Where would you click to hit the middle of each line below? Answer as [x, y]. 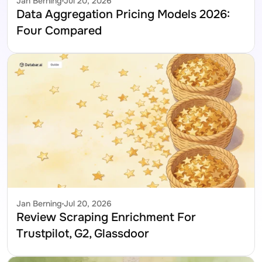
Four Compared [59, 31]
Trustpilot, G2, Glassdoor [83, 234]
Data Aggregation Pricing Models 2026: [123, 15]
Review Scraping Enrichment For [106, 218]
